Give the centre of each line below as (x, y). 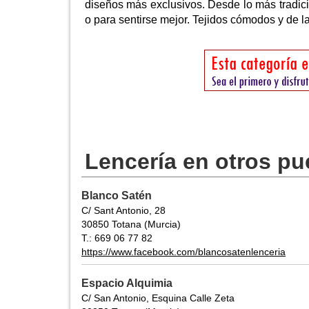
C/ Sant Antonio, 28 (123, 211)
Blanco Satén (117, 196)
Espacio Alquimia (127, 283)
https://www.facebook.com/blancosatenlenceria (183, 252)
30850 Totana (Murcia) (131, 225)
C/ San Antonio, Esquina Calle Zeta (158, 298)
